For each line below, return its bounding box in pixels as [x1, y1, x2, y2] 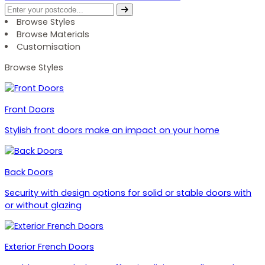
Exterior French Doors [5, 241, 94, 253]
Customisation [17, 40, 81, 53]
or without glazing [5, 199, 82, 211]
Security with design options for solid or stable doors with [5, 186, 251, 199]
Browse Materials [17, 28, 90, 40]
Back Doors [5, 166, 53, 178]
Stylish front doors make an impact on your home [5, 124, 219, 136]
